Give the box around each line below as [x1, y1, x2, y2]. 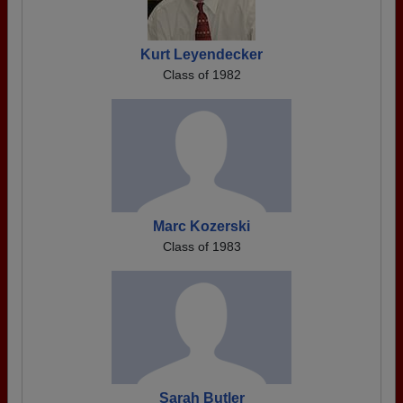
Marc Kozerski [153, 219, 250, 234]
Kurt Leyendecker [140, 47, 263, 62]
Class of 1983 [162, 239, 241, 254]
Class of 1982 [162, 67, 241, 82]
